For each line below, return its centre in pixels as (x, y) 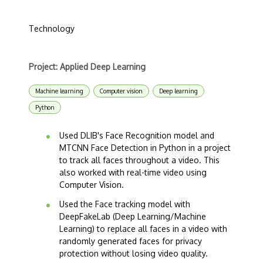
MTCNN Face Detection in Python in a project (145, 148)
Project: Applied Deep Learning (87, 67)
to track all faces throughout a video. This (139, 160)
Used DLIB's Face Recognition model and (137, 135)
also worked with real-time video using (133, 172)
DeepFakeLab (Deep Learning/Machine (133, 216)
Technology (52, 28)
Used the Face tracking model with (125, 204)
